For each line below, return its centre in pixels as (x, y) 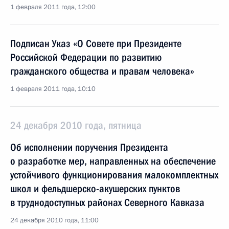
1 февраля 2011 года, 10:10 (53, 89)
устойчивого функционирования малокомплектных (114, 175)
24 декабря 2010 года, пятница (76, 125)
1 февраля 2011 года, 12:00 (53, 7)
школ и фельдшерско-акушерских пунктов (95, 189)
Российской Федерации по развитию (86, 57)
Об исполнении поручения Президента (89, 147)
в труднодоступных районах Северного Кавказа (107, 202)
